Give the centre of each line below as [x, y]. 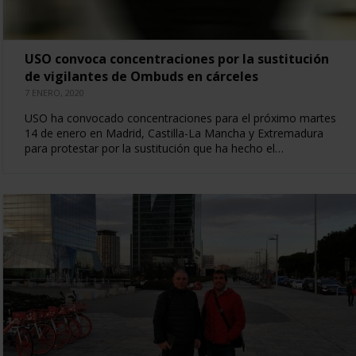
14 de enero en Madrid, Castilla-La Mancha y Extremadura [174, 133]
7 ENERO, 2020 [54, 92]
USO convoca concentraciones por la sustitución [176, 58]
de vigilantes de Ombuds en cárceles [141, 76]
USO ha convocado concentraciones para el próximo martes [180, 118]
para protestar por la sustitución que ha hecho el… [154, 148]
